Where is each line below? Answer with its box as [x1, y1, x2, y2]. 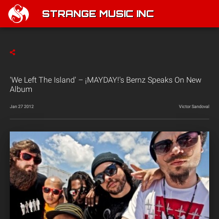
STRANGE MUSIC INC [42, 10, 154, 20]
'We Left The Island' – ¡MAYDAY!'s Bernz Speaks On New [10, 75, 201, 85]
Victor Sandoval [179, 104, 209, 109]
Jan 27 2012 [10, 104, 34, 109]
